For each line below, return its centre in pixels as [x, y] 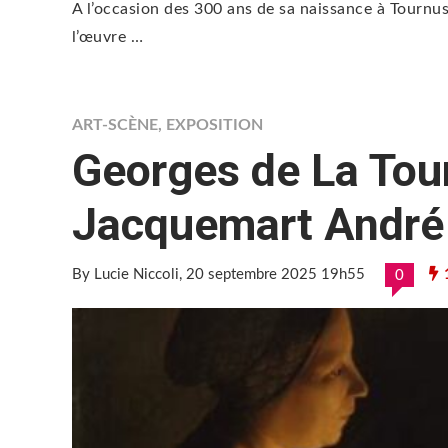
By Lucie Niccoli [125, 274]
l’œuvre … [108, 37]
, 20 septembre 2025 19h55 [272, 274]
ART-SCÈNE [115, 125]
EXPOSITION [214, 125]
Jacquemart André [258, 224]
